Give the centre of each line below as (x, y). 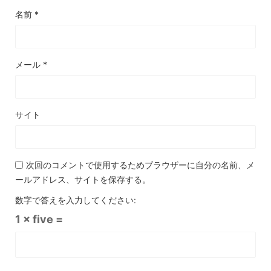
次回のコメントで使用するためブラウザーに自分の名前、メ (140, 165)
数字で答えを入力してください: (76, 200)
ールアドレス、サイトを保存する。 (83, 180)
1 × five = (39, 220)
